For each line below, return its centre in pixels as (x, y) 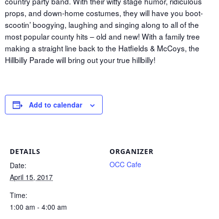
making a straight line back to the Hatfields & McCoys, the (102, 48)
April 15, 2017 (31, 177)
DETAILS (25, 152)
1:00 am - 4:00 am (38, 207)
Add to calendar (55, 105)
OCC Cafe (125, 164)
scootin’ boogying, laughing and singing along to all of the (102, 25)
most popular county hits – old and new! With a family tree (102, 36)
